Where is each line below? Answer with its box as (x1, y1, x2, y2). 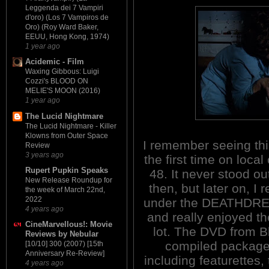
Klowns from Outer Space (25, 131, 108, 140)
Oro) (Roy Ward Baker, (25, 23, 98, 32)
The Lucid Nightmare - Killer (25, 121, 116, 130)
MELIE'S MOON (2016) (25, 86, 100, 95)
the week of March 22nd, (25, 185, 105, 194)
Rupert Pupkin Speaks (25, 165, 108, 175)
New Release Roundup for (25, 175, 112, 184)
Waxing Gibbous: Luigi (25, 67, 99, 76)
